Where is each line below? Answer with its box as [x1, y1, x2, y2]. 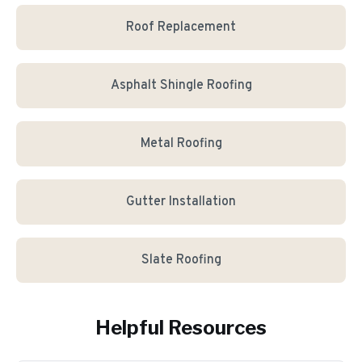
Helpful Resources [95, 316, 267, 339]
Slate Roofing [141, 252, 221, 268]
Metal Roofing [140, 136, 222, 152]
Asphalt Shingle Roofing [110, 78, 252, 94]
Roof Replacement [126, 19, 236, 36]
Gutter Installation [126, 194, 236, 210]
